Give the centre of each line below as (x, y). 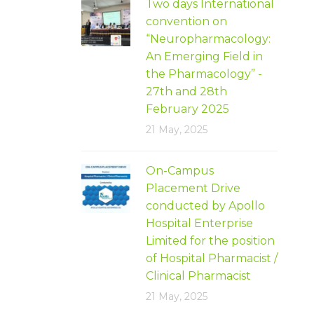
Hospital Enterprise (199, 223)
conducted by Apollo (205, 205)
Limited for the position (210, 240)
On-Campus (180, 170)
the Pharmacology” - (204, 74)
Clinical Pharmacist (198, 275)
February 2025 (187, 109)
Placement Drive (193, 188)
